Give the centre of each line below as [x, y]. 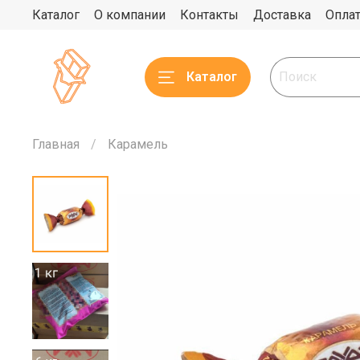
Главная [56, 144]
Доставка [282, 14]
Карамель [138, 144]
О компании [130, 14]
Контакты [209, 14]
